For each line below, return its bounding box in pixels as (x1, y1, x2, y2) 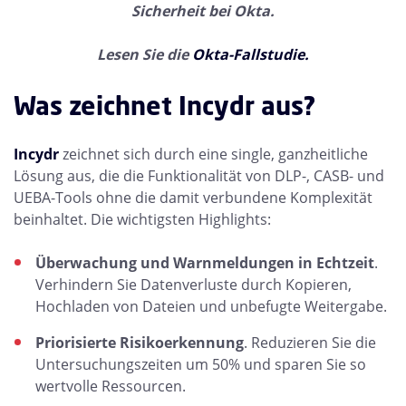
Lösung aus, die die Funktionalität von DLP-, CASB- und (14, 166, 384, 186)
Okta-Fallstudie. (188, 44, 309, 64)
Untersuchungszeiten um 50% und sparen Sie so (35, 354, 366, 374)
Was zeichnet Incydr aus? (14, 89, 322, 122)
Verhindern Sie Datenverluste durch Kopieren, (35, 275, 352, 295)
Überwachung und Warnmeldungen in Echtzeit (35, 253, 374, 273)
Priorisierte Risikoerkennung (35, 333, 244, 353)
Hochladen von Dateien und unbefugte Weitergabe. (35, 296, 387, 316)
